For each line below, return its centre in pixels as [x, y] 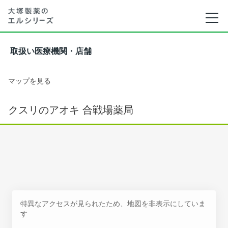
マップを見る [30, 81]
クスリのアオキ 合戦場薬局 [71, 110]
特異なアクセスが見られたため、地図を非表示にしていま [113, 203]
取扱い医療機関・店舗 [51, 51]
